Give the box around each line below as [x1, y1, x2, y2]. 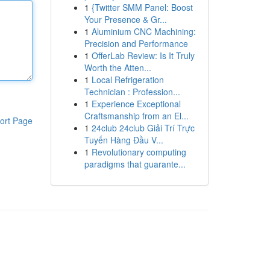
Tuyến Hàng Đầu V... [84, 134, 163, 146]
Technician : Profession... [84, 86, 180, 98]
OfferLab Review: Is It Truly [91, 49, 195, 61]
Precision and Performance [84, 37, 188, 49]
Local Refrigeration [91, 74, 164, 86]
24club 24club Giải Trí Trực [91, 122, 195, 134]
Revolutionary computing [91, 146, 186, 158]
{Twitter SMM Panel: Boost [91, 1, 193, 13]
